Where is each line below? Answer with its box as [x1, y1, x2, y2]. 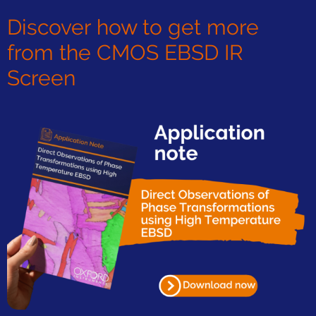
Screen [7, 66, 75, 91]
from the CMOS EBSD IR [7, 40, 243, 66]
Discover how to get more [7, 15, 259, 40]
